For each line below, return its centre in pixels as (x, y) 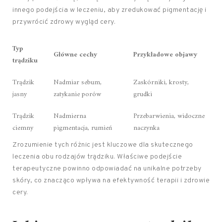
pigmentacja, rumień (83, 128)
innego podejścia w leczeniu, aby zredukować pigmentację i (110, 10)
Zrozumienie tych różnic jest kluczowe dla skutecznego (103, 145)
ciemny (23, 128)
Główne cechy (75, 55)
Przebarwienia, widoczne (169, 116)
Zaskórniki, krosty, (161, 83)
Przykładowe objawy (165, 55)
